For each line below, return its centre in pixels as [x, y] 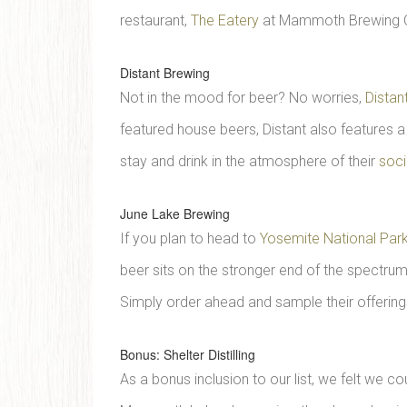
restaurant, [155, 20]
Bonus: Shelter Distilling [188, 354]
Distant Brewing [165, 73]
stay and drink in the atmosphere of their [249, 161]
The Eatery [225, 20]
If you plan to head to [190, 238]
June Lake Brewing [175, 213]
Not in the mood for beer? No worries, [243, 98]
